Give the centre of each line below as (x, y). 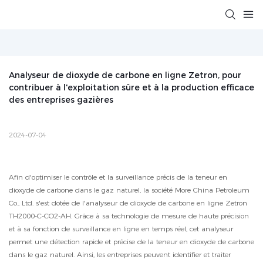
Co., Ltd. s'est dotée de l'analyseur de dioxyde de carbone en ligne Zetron (128, 203)
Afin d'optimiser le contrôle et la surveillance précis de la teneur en (118, 177)
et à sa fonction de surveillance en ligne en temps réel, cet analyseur (121, 229)
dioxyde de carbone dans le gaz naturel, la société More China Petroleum (129, 190)
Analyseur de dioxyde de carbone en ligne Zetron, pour (125, 75)
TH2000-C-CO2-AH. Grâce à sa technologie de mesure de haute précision (129, 216)
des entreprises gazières (61, 100)
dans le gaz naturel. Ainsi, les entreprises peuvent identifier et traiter (120, 255)
